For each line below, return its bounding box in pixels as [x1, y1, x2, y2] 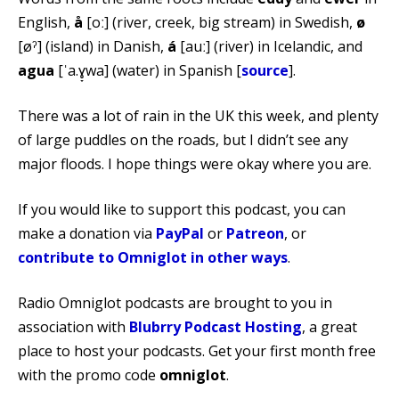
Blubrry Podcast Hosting [129, 317, 302, 338]
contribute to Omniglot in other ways [18, 248, 288, 268]
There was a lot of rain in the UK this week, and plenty [18, 106, 379, 126]
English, [18, 12, 74, 33]
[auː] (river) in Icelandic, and [176, 37, 362, 57]
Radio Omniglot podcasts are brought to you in [18, 293, 332, 313]
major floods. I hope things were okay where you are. [18, 154, 371, 175]
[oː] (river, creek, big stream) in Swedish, [83, 12, 356, 33]
